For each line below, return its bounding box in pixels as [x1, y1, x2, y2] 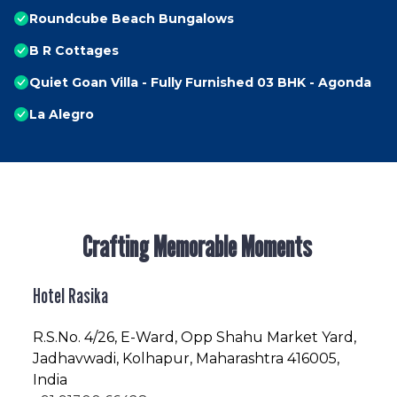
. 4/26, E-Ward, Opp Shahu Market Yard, [78, 329, 356, 346]
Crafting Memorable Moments [82, 230, 313, 264]
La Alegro [29, 106, 94, 123]
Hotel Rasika [33, 283, 108, 309]
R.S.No [33, 329, 78, 346]
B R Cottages [29, 43, 119, 59]
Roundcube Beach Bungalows [29, 11, 234, 27]
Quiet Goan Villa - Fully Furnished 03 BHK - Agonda [29, 74, 371, 91]
